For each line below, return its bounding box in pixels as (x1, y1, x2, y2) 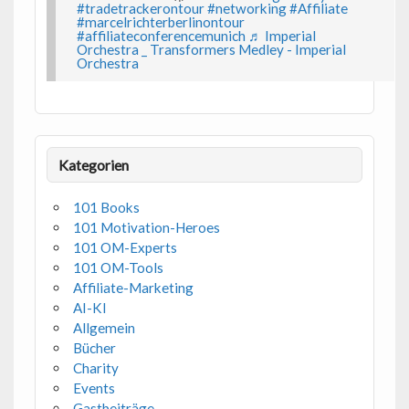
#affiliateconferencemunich (76, 27, 246, 45)
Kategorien (58, 155, 130, 173)
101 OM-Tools (72, 258, 163, 276)
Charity (72, 359, 119, 376)
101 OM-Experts (72, 238, 177, 256)
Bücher (72, 339, 116, 356)
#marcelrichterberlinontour (76, 14, 245, 31)
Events (72, 379, 115, 396)
